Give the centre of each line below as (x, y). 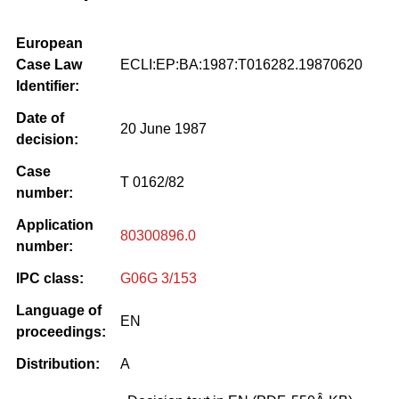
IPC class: (50, 278)
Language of (59, 310)
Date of (40, 118)
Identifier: (48, 85)
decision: (47, 139)
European (49, 43)
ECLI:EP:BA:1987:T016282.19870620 (241, 64)
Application (55, 224)
